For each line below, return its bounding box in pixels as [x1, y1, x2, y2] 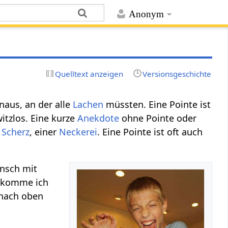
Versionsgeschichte [142, 68, 211, 79]
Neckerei [59, 125, 98, 138]
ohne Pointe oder [119, 111, 197, 124]
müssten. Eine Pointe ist [103, 98, 211, 110]
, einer [30, 125, 60, 138]
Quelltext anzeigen [55, 68, 124, 79]
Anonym [128, 9, 164, 20]
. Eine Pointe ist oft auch [97, 125, 203, 138]
